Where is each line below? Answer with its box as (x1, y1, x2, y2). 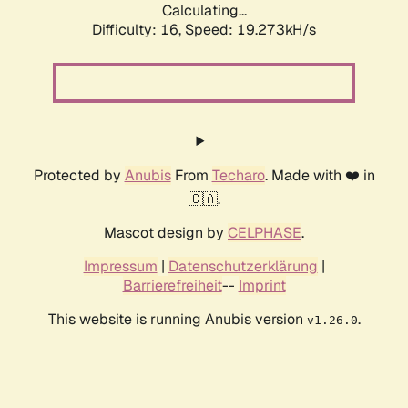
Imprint (238, 276, 286, 296)
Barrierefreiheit (122, 276, 222, 296)
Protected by (33, 166, 125, 186)
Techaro (211, 166, 265, 186)
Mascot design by (104, 223, 228, 243)
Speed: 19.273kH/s (185, 20, 316, 40)
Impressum (83, 257, 158, 277)
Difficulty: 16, (92, 20, 185, 40)
